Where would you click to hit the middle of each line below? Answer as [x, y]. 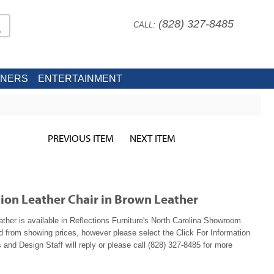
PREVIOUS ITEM [81, 138]
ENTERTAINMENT [80, 79]
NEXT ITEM [153, 138]
